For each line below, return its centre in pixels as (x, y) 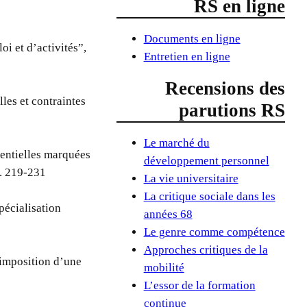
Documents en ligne (192, 39)
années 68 (168, 214)
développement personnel (206, 160)
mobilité (164, 267)
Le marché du (176, 143)
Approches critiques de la (206, 249)
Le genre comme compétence (214, 232)
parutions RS (232, 111)
